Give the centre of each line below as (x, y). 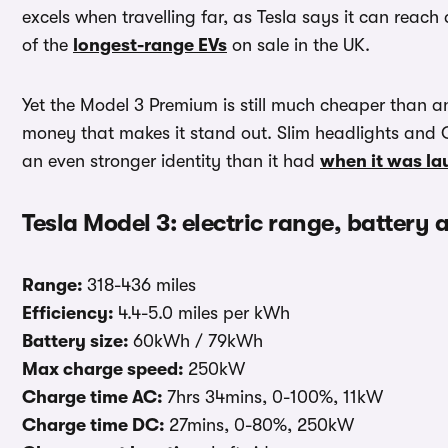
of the (47, 45)
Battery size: (77, 341)
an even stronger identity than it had (171, 161)
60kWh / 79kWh (198, 341)
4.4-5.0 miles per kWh (204, 313)
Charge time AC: (94, 397)
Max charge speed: (105, 369)
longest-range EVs (150, 45)
